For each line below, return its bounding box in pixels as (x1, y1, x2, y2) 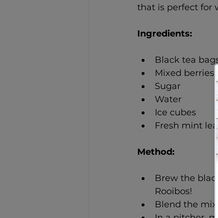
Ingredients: (137, 28, 195, 39)
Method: (137, 146, 177, 158)
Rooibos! (155, 186, 192, 197)
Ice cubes (155, 107, 196, 118)
